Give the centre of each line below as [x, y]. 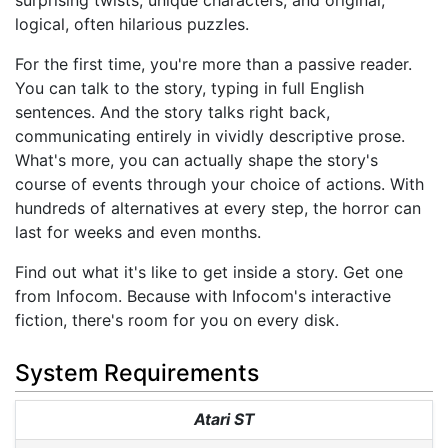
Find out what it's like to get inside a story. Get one [209, 272]
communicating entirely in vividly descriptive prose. [210, 136]
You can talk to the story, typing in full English [189, 88]
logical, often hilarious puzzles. [132, 24]
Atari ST [224, 419]
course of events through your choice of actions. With [219, 184]
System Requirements [137, 372]
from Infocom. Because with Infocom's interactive [203, 296]
